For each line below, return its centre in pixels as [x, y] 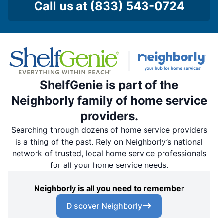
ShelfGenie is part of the [109, 85]
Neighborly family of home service [109, 100]
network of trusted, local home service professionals [109, 153]
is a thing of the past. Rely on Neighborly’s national [109, 141]
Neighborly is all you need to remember [109, 188]
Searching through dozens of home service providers [109, 130]
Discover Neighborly [104, 206]
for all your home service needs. [109, 165]
